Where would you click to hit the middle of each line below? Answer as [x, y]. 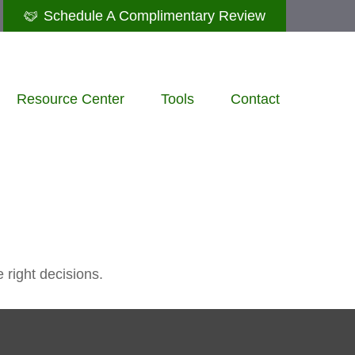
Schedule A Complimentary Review [155, 15]
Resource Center [71, 99]
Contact [255, 99]
